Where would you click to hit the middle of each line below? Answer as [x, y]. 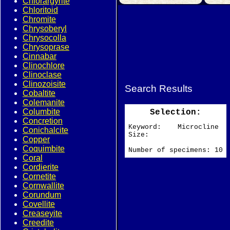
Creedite [38, 223]
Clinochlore [44, 65]
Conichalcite [45, 130]
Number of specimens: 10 [176, 150]
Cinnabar [40, 56]
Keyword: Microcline [174, 127]
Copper [36, 139]
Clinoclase [42, 75]
